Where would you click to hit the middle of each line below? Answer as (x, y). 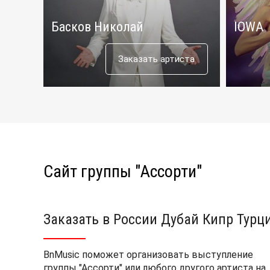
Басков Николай (97, 27)
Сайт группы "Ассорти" (123, 171)
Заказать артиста (156, 59)
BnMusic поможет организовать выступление (148, 255)
